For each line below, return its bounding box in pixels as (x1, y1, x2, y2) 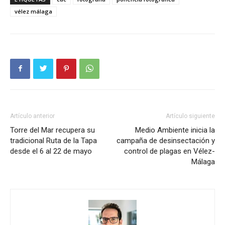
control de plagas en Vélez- (124, 146, 215, 156)
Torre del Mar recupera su (10, 125, 95, 135)
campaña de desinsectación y (117, 136, 215, 145)
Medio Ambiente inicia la (135, 125, 215, 135)
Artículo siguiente (166, 112, 215, 120)
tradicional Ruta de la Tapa (10, 136, 97, 145)
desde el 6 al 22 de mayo (10, 146, 92, 156)
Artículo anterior (10, 112, 55, 120)
